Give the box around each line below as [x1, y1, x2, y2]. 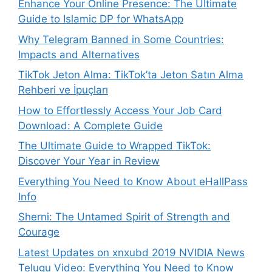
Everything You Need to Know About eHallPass [18, 175, 248, 188]
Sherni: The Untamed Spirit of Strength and [18, 211, 230, 223]
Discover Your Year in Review [18, 155, 160, 167]
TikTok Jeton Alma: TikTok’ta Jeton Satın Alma [18, 69, 243, 81]
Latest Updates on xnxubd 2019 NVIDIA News [18, 246, 245, 259]
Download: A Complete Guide [18, 119, 163, 132]
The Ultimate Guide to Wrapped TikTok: [18, 140, 211, 152]
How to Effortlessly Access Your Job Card [18, 104, 222, 117]
